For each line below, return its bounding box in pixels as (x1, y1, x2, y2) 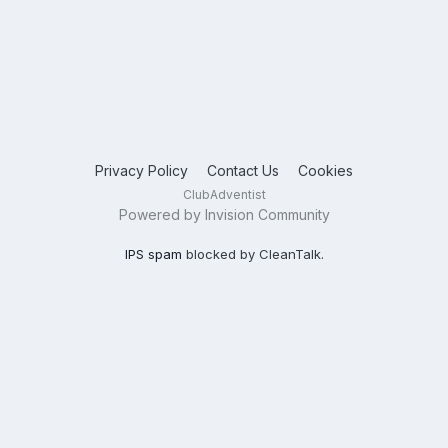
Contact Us (207, 161, 279, 179)
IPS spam (124, 245, 182, 262)
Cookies (298, 161, 353, 179)
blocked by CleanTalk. (181, 245, 324, 262)
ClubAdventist (182, 186, 266, 202)
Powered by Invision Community (118, 205, 330, 223)
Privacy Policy (95, 161, 188, 179)
